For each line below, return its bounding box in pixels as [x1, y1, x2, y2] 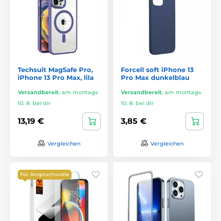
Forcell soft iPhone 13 [121, 65, 194, 74]
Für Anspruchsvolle [20, 171, 69, 178]
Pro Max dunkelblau [121, 73, 189, 81]
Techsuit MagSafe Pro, [18, 65, 93, 74]
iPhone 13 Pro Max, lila [18, 73, 94, 81]
